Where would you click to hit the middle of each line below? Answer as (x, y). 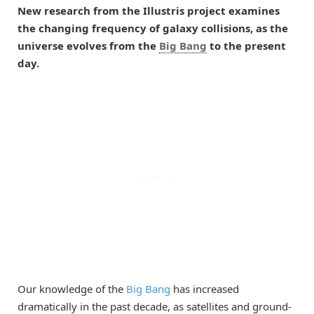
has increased (205, 288)
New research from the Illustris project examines (149, 11)
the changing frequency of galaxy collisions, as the (153, 28)
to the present (246, 46)
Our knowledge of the (72, 288)
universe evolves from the (88, 46)
